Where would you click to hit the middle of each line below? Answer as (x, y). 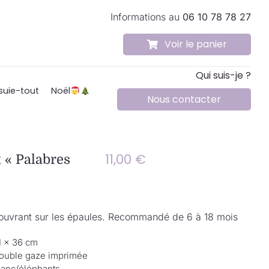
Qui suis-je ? (224, 75)
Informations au (147, 17)
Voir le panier (196, 44)
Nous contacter (184, 100)
